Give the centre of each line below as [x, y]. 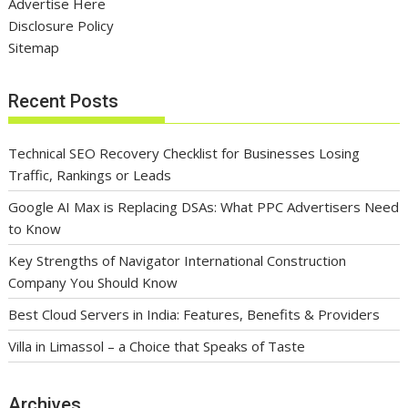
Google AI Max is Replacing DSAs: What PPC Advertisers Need [204, 206]
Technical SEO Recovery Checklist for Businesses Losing [184, 153]
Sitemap [34, 48]
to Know [35, 228]
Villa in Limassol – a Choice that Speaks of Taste [157, 346]
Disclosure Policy [61, 26]
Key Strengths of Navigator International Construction [178, 260]
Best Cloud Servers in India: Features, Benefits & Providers [194, 314]
